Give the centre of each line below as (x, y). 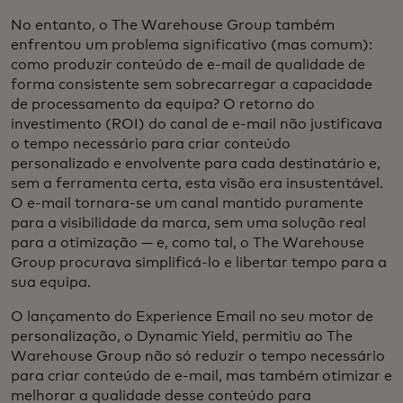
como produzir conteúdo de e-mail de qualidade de (188, 64)
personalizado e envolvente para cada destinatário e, (196, 163)
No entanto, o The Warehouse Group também (173, 25)
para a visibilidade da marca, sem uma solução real (188, 223)
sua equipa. (51, 282)
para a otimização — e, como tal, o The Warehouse (188, 242)
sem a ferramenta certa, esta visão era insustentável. (197, 183)
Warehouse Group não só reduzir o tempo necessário (198, 356)
